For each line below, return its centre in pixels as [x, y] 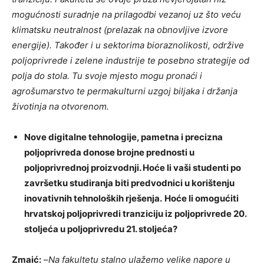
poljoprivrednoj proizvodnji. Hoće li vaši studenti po [133, 168]
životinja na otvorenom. [60, 107]
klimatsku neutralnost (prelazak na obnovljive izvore [120, 30]
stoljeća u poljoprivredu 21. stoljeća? [101, 229]
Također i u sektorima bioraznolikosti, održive [149, 45]
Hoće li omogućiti [202, 199]
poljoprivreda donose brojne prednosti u [109, 153]
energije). [32, 45]
